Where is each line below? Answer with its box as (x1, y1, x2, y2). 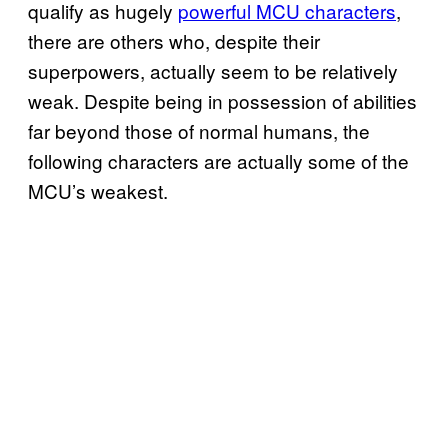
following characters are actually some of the (28, 146, 409, 174)
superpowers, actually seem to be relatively (28, 56, 398, 84)
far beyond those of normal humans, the (28, 116, 370, 144)
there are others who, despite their (28, 26, 320, 54)
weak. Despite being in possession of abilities (28, 86, 417, 114)
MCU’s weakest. (28, 176, 168, 204)
